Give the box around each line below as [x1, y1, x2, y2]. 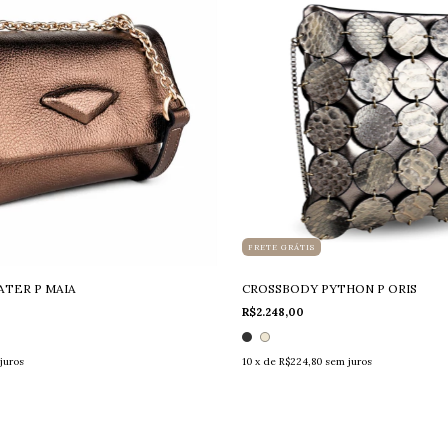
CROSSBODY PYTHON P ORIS [241, 281, 417, 297]
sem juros [324, 355, 372, 369]
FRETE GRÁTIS [247, 242, 315, 253]
